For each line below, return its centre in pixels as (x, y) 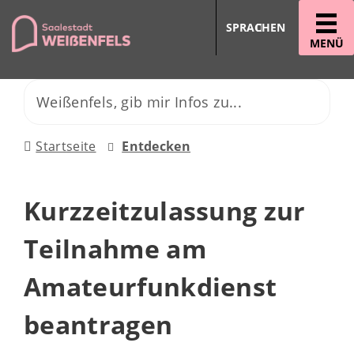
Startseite (66, 146)
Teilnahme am (115, 249)
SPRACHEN (256, 27)
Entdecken (156, 146)
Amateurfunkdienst (151, 286)
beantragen (98, 324)
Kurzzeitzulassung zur (165, 211)
